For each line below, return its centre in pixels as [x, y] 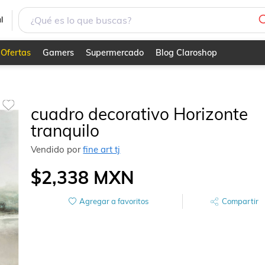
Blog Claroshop [186, 53]
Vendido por [57, 149]
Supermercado [114, 53]
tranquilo [65, 130]
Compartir [240, 201]
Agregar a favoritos [114, 201]
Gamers [58, 53]
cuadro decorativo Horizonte [140, 114]
